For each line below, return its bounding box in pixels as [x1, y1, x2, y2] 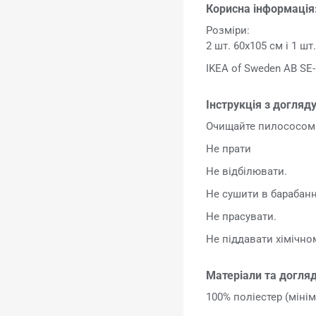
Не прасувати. [206, 209, 277, 223]
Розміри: [206, 23, 250, 37]
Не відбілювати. [206, 164, 288, 178]
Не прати [206, 142, 252, 155]
